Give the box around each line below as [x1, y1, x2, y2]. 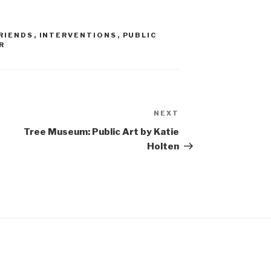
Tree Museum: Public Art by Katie [24, 126, 180, 138]
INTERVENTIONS [39, 31, 117, 40]
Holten [147, 141, 180, 152]
